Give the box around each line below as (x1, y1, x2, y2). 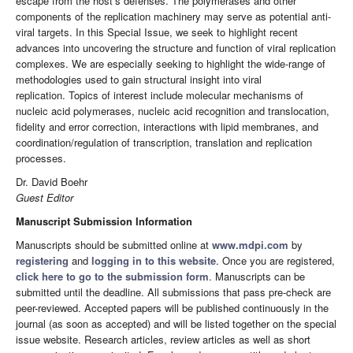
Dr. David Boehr (16, 174, 87, 190)
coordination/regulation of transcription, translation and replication (16, 135, 312, 150)
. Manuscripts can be (209, 269, 305, 284)
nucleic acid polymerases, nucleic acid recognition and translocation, (16, 103, 329, 119)
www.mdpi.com (212, 237, 288, 253)
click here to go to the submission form (16, 269, 209, 284)
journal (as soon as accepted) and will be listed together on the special (16, 316, 336, 332)
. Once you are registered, (216, 253, 335, 269)
